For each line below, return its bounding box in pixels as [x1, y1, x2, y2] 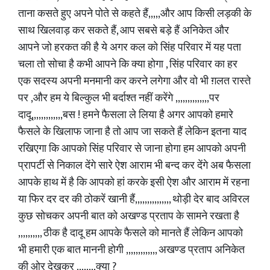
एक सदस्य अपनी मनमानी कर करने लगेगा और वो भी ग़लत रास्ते [18, 72, 251, 90]
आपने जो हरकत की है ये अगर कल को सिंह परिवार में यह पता [18, 39, 241, 57]
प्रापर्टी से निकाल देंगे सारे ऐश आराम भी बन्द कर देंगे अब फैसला [18, 157, 251, 175]
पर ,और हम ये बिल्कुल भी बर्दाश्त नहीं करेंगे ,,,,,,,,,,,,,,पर [18, 89, 219, 107]
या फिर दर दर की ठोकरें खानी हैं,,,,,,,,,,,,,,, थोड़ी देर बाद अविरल [18, 190, 250, 209]
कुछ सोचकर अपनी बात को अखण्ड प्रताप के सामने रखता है [18, 207, 239, 225]
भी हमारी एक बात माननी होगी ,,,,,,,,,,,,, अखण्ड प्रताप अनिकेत [18, 241, 245, 259]
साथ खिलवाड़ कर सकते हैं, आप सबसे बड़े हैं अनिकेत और [18, 22, 229, 40]
